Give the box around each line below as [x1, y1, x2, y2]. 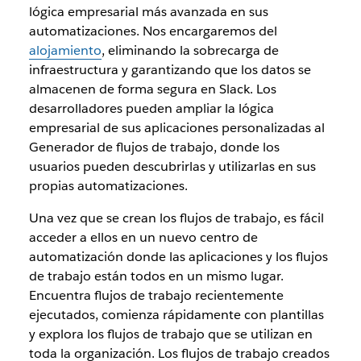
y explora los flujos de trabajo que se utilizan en [28, 325, 313, 342]
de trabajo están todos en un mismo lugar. [28, 267, 284, 284]
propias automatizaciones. [28, 176, 188, 194]
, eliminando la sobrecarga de [101, 41, 279, 59]
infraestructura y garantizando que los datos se [28, 60, 311, 78]
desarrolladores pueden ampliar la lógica [28, 99, 274, 117]
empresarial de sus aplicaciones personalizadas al [28, 118, 325, 136]
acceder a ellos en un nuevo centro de [28, 228, 258, 246]
